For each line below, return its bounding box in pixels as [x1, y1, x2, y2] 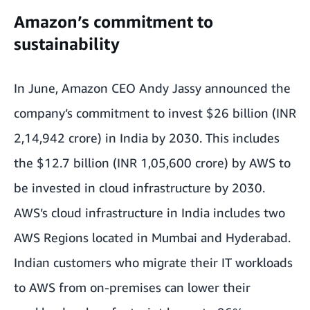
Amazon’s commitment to [14, 12, 213, 32]
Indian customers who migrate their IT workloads [14, 255, 293, 271]
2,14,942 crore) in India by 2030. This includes [14, 130, 280, 146]
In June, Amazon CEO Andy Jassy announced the [14, 80, 291, 96]
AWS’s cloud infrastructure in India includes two [14, 205, 285, 221]
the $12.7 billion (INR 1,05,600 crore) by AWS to [14, 155, 291, 171]
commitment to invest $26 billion [76, 105, 268, 121]
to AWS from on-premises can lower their [14, 280, 250, 295]
